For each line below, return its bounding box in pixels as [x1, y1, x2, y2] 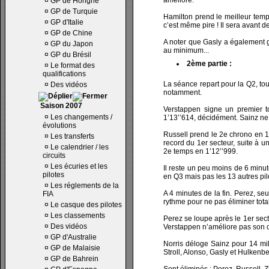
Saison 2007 [38, 101, 82, 110]
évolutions [43, 121, 76, 130]
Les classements [50, 211, 105, 220]
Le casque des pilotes [50, 201, 122, 209]
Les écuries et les [50, 162, 107, 171]
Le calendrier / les [50, 143, 109, 151]
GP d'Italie [50, 18, 83, 26]
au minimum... [163, 46, 209, 55]
